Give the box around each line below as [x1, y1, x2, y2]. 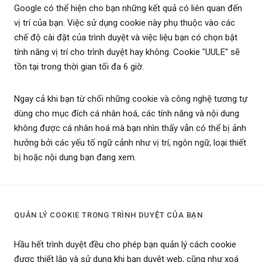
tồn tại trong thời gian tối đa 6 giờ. [14, 61, 144, 73]
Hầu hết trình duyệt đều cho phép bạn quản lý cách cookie [14, 239, 236, 250]
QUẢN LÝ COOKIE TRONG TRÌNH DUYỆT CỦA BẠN [14, 211, 203, 220]
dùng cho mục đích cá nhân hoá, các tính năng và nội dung [14, 108, 239, 119]
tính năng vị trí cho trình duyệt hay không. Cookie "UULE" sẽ [14, 47, 240, 58]
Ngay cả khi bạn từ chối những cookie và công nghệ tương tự [14, 94, 247, 105]
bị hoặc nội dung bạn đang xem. [14, 152, 136, 163]
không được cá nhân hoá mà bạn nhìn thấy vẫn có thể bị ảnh [14, 123, 246, 134]
